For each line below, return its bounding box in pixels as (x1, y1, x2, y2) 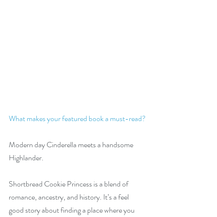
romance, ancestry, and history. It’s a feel (9, 191, 130, 202)
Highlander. (9, 152, 44, 163)
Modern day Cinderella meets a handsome (9, 139, 135, 150)
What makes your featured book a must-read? (9, 113, 146, 124)
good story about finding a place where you (9, 204, 136, 216)
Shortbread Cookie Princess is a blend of (9, 178, 130, 189)
